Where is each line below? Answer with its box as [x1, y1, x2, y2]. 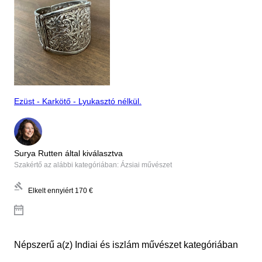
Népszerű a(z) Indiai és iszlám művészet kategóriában [14, 239, 238, 250]
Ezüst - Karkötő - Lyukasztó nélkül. [14, 96, 142, 106]
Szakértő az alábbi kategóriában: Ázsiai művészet [14, 160, 172, 169]
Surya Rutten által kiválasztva [14, 148, 123, 158]
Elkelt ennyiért [28, 186, 73, 195]
